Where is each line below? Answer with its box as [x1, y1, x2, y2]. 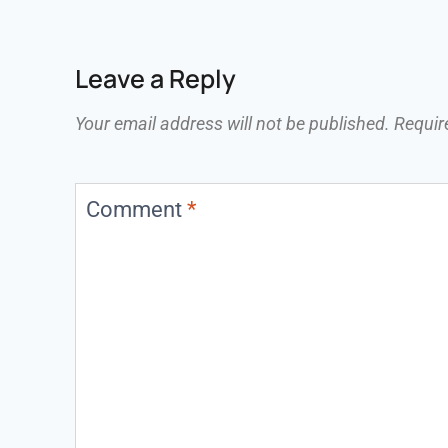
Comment [86, 196, 187, 222]
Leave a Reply [75, 61, 236, 96]
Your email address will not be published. [75, 114, 390, 135]
